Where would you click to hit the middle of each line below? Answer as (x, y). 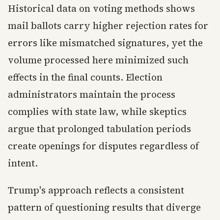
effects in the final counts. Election (85, 77)
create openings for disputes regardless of (103, 146)
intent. (23, 163)
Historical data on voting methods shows (101, 9)
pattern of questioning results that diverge (104, 207)
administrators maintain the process (92, 95)
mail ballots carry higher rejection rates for (108, 26)
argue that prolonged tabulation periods (99, 129)
